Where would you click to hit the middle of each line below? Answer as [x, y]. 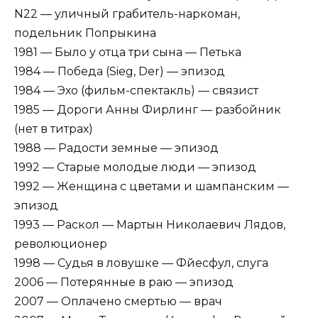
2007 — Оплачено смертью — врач [118, 302]
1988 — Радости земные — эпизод [116, 148]
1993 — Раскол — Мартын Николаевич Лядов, [150, 225]
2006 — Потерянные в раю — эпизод [124, 283]
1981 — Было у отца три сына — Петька [128, 53]
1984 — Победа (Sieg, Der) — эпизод [120, 72]
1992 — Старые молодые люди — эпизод [135, 168]
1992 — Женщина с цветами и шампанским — [152, 187]
